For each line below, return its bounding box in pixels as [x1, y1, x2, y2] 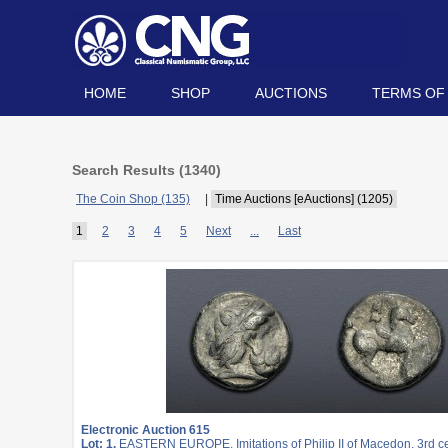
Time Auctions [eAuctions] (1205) [215, 192, 393, 206]
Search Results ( [72, 162, 184, 178]
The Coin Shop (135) [76, 192, 190, 206]
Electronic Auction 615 [81, 423, 210, 437]
